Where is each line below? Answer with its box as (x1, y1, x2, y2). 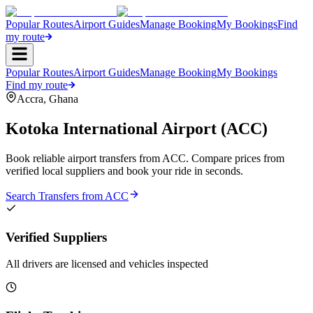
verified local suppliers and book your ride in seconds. (6, 164, 243, 177)
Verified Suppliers (6, 229, 107, 245)
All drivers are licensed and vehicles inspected (6, 258, 208, 270)
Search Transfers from (6, 189, 105, 202)
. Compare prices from (186, 152, 284, 164)
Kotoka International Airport (6, 119, 217, 138)
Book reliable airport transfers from (6, 152, 162, 164)
